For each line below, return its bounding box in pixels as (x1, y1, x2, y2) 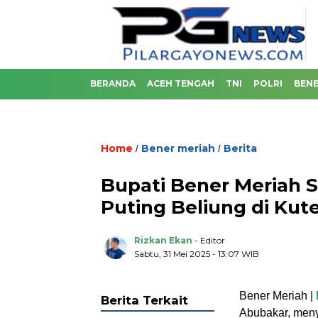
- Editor (194, 235, 225, 246)
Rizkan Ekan (134, 235, 192, 246)
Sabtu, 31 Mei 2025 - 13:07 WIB (134, 248, 259, 259)
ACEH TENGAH (147, 78, 214, 89)
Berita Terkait (101, 293, 188, 307)
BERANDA (90, 78, 136, 89)
